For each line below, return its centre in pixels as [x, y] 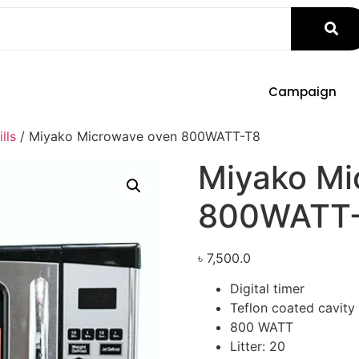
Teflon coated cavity [292, 308]
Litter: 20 [257, 347]
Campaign [302, 91]
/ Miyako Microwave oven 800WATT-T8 [138, 136]
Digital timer [267, 289]
